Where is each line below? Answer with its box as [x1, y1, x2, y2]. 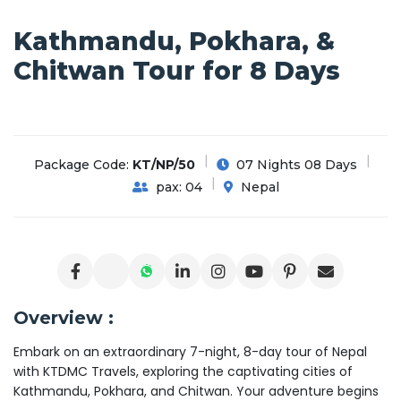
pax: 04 [152, 179, 202, 195]
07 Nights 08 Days [232, 157, 357, 173]
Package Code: [33, 157, 132, 173]
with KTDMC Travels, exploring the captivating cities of [13, 363, 353, 380]
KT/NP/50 [132, 157, 195, 173]
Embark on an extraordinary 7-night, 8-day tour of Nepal [13, 343, 367, 361]
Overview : [13, 307, 114, 328]
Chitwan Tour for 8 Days [13, 55, 340, 86]
